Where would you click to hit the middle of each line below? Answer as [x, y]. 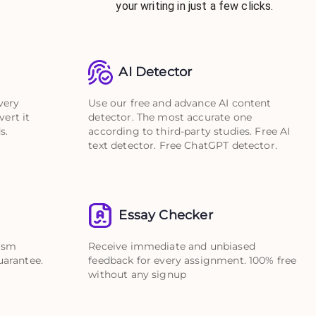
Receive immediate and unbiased [172, 246]
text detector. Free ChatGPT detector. [183, 145]
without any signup [138, 274]
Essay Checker [166, 215]
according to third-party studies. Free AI [189, 131]
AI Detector [156, 72]
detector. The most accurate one [170, 117]
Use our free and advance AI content [180, 103]
